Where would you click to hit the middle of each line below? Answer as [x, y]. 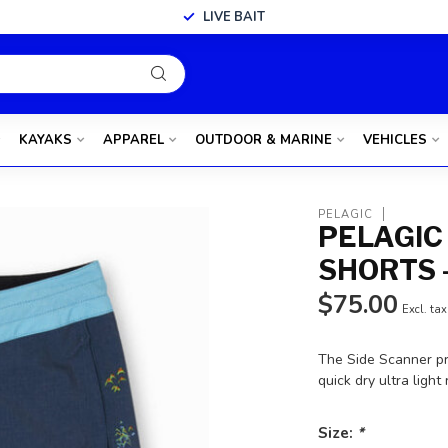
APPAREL [133, 140]
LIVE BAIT [234, 17]
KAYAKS [45, 140]
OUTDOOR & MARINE [263, 140]
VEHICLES [394, 140]
